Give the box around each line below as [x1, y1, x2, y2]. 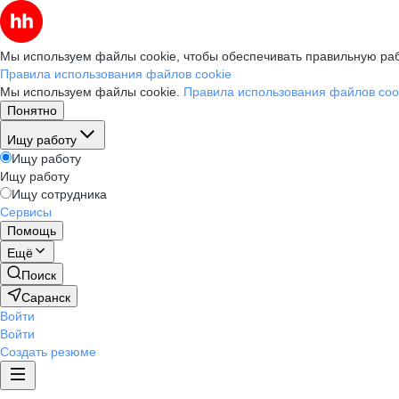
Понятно [7, 103, 57, 118]
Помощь [7, 224, 56, 238]
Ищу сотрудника [12, 187, 107, 201]
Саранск [21, 290, 70, 305]
